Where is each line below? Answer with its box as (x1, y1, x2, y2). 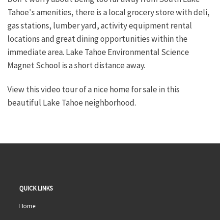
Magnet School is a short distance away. (7, 60, 145, 71)
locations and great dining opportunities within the (7, 33, 188, 45)
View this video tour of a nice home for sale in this (7, 83, 180, 95)
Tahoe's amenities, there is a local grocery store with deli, (7, 7, 210, 18)
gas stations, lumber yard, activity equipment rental (7, 20, 192, 31)
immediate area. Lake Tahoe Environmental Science (7, 47, 189, 58)
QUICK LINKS (19, 184, 53, 193)
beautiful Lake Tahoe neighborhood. (7, 97, 136, 108)
